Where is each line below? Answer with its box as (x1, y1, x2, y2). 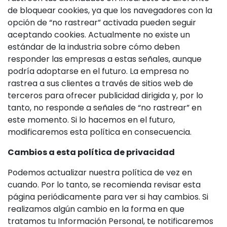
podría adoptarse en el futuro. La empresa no (8, 65, 189, 77)
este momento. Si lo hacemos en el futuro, (8, 114, 175, 126)
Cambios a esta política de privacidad (8, 146, 175, 158)
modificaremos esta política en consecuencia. (8, 126, 192, 138)
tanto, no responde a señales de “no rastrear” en (8, 102, 202, 113)
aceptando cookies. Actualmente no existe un (8, 29, 190, 41)
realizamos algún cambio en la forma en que (8, 203, 184, 215)
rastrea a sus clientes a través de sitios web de (8, 78, 193, 89)
